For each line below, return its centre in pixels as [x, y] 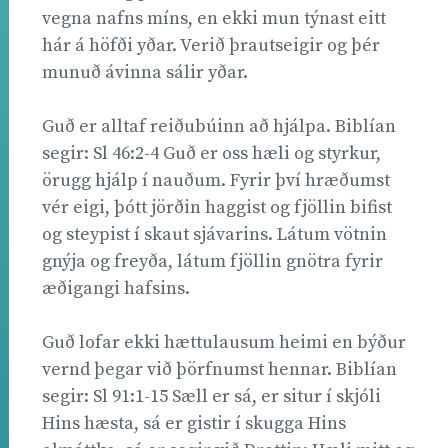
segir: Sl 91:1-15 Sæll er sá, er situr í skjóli [211, 396]
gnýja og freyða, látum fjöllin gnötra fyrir [212, 261]
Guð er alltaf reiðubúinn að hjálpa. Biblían [219, 126]
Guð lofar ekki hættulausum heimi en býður [224, 342]
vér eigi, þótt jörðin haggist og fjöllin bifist [217, 207]
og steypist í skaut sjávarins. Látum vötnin [214, 234]
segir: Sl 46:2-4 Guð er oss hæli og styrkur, [211, 153]
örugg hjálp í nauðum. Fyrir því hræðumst [216, 180]
